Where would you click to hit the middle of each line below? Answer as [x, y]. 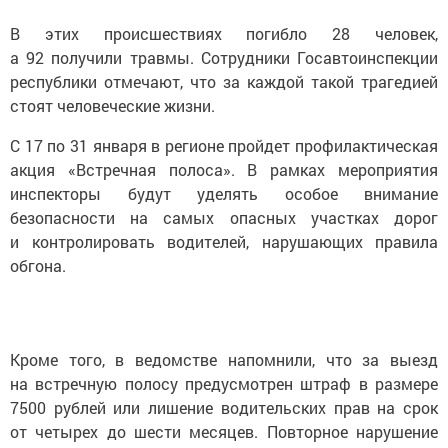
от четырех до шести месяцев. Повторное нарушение [224, 431]
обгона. [38, 265]
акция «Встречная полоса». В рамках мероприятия [224, 169]
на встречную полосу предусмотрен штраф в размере [224, 383]
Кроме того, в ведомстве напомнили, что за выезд [224, 359]
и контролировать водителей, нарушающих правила [224, 241]
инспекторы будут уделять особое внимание [224, 193]
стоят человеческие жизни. [112, 105]
